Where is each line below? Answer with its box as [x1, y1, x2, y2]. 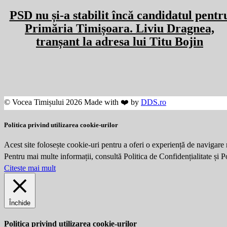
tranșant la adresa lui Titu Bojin [36, 35, 203, 48]
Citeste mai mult [4, 164, 56, 173]
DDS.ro [141, 98, 166, 106]
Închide [9, 199, 30, 207]
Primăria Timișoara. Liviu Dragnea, [25, 22, 214, 35]
